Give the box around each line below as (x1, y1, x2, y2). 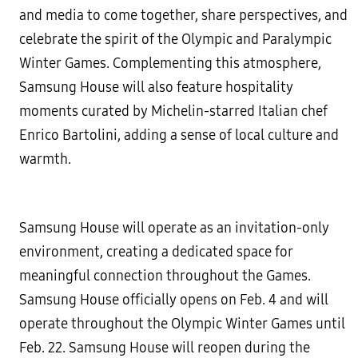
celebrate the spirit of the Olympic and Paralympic (19, 30, 332, 48)
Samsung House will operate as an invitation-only (19, 219, 329, 237)
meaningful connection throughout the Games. (19, 267, 311, 284)
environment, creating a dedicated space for (19, 243, 293, 261)
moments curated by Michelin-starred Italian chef (19, 102, 328, 120)
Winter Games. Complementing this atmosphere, (19, 54, 321, 72)
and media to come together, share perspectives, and (19, 6, 348, 24)
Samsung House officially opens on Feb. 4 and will (19, 291, 328, 308)
